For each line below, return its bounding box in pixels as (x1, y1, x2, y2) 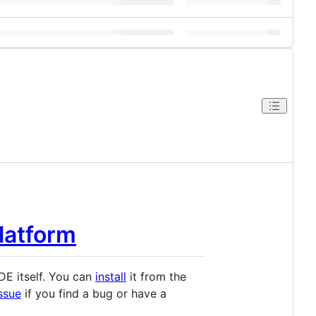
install (95, 269, 126, 284)
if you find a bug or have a (21, 286, 166, 300)
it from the (126, 269, 186, 284)
